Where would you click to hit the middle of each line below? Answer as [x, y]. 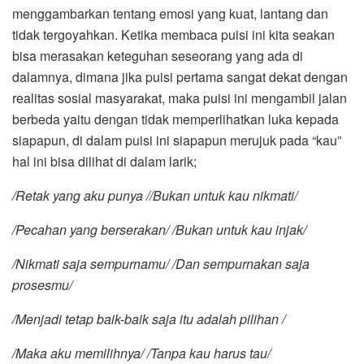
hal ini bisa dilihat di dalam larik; [104, 162]
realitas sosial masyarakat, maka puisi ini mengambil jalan [180, 98]
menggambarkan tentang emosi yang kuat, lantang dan [170, 14]
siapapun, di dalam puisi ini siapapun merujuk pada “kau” [177, 141]
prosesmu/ [42, 285]
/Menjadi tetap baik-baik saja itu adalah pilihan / [149, 319]
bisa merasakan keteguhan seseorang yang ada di [158, 56]
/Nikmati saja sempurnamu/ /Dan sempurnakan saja [161, 264]
